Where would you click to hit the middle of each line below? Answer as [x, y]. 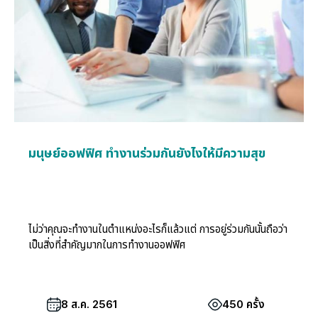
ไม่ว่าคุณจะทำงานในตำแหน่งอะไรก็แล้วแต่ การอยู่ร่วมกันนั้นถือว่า [158, 229]
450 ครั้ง [243, 305]
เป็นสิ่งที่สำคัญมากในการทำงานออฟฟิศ [107, 245]
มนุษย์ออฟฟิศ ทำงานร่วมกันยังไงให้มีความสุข [147, 153]
